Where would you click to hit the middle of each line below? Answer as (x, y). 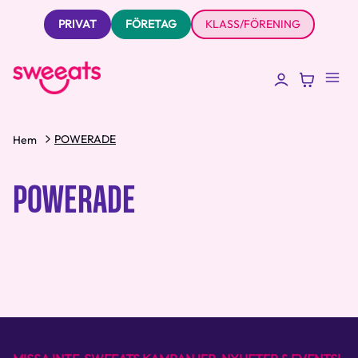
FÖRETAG (151, 24)
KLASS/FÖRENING (253, 24)
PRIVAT (77, 24)
